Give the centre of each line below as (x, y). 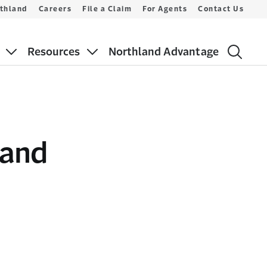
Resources (53, 52)
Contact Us (221, 9)
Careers (55, 9)
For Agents (165, 9)
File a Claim (107, 9)
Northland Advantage (163, 52)
